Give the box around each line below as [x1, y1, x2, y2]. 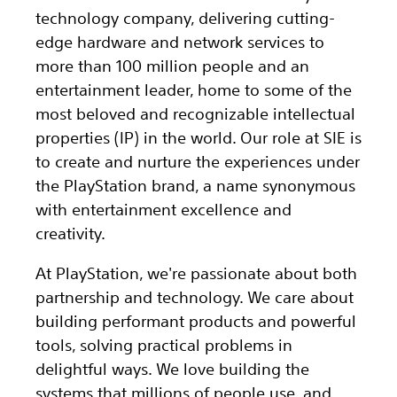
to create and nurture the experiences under [35, 152, 360, 171]
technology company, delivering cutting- [35, 8, 335, 27]
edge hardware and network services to [35, 32, 324, 51]
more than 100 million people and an [35, 56, 309, 75]
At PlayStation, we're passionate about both [35, 263, 357, 283]
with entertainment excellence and [35, 199, 292, 219]
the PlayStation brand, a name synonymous [35, 175, 355, 195]
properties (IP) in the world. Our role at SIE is [35, 128, 362, 147]
